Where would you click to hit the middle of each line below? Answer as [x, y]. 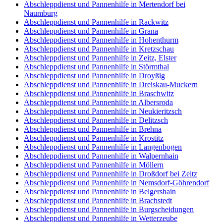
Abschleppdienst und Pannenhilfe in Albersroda [98, 102]
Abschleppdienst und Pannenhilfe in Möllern [94, 165]
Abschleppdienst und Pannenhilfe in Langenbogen [103, 147]
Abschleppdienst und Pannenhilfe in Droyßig [94, 75]
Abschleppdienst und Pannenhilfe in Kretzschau [99, 49]
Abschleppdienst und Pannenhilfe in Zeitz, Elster [100, 57]
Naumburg [41, 13]
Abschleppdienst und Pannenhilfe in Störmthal [96, 66]
